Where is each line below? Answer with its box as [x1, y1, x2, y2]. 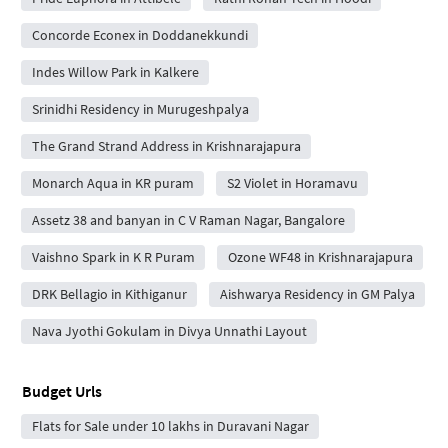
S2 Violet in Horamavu [226, 174, 358, 192]
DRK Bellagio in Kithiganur [31, 285, 187, 303]
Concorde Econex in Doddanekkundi [31, 26, 248, 44]
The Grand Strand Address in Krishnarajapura [31, 137, 301, 155]
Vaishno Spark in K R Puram [31, 248, 195, 266]
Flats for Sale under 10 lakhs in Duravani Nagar [31, 417, 309, 435]
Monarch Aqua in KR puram [31, 174, 194, 192]
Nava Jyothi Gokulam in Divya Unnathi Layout [31, 322, 307, 340]
